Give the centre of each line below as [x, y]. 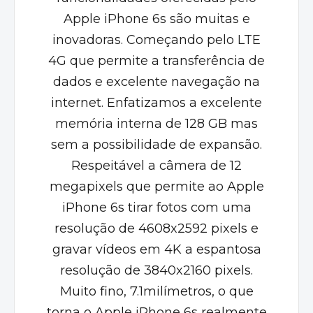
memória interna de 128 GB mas [156, 123]
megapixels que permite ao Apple [156, 186]
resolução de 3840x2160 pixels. [156, 270]
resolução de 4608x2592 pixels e [156, 228]
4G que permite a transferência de [156, 60]
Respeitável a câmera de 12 [156, 165]
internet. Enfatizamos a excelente [156, 102]
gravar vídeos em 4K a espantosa [156, 249]
